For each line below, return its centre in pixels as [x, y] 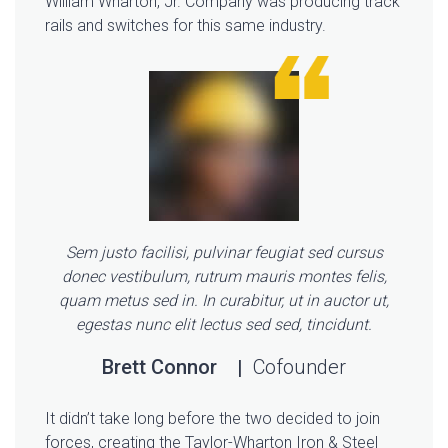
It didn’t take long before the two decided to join [212, 419]
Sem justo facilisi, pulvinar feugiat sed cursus [224, 253]
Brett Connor [162, 367]
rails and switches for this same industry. [185, 26]
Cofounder [299, 367]
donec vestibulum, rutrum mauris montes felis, [224, 277]
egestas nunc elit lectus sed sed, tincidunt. [224, 325]
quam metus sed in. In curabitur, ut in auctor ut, [224, 301]
